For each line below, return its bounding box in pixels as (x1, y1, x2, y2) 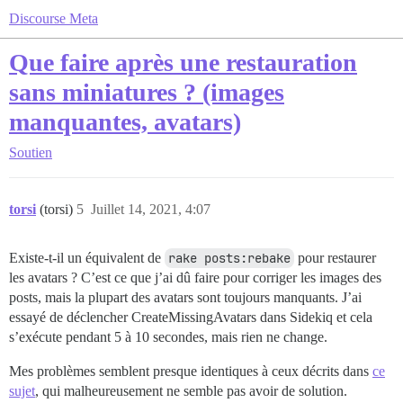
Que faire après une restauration (9, 49, 357, 76)
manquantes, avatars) (9, 108, 241, 136)
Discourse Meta (9, 11, 98, 26)
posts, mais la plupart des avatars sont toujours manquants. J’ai (9, 290, 362, 305)
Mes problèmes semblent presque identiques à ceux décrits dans (9, 363, 372, 379)
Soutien (9, 145, 52, 160)
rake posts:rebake (168, 250, 291, 266)
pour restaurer (294, 250, 376, 265)
